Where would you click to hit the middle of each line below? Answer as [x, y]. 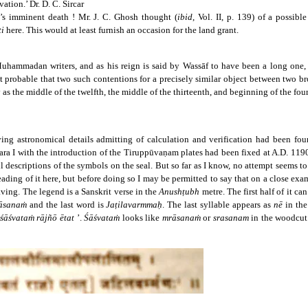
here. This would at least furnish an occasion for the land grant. [122, 30]
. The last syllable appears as [218, 204]
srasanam [231, 217]
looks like [141, 217]
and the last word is [67, 204]
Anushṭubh [180, 191]
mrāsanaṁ [183, 217]
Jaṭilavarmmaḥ [134, 204]
